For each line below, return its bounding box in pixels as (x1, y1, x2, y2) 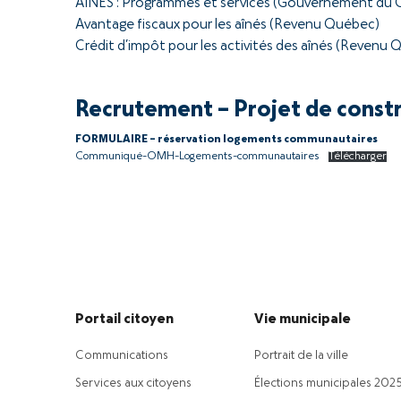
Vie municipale (254, 312, 351, 327)
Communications (75, 350, 168, 362)
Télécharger (328, 151, 387, 162)
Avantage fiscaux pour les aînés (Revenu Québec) (75, 18, 380, 32)
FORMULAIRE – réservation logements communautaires (75, 134, 378, 145)
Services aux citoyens (75, 378, 192, 389)
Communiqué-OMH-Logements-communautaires (75, 151, 320, 162)
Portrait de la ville (254, 350, 348, 362)
